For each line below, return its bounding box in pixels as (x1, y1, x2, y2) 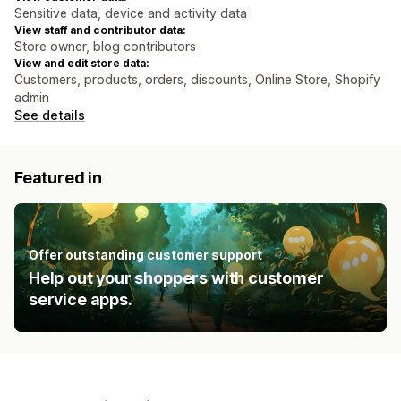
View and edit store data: (14, 56, 149, 71)
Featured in (14, 168, 103, 188)
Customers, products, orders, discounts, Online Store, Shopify (14, 72, 380, 88)
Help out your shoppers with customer (29, 269, 324, 288)
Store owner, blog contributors (14, 38, 196, 55)
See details (14, 107, 85, 124)
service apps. (29, 290, 132, 310)
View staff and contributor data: (14, 23, 185, 38)
